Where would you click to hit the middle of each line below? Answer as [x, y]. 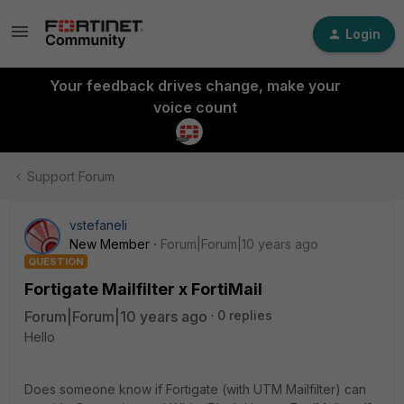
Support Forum [71, 176]
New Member [110, 244]
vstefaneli [98, 225]
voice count [195, 107]
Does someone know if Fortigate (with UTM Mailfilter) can [195, 389]
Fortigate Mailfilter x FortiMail [143, 289]
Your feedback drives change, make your [195, 86]
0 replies [245, 315]
